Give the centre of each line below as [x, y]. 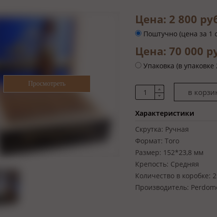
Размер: [148, 152]
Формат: [149, 141]
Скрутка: [149, 129]
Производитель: [162, 187]
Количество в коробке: [173, 176]
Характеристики [165, 113]
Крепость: [152, 164]
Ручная [177, 129]
